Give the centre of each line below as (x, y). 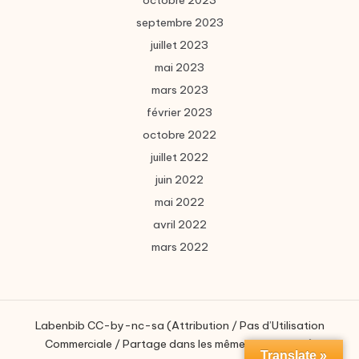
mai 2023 (179, 68)
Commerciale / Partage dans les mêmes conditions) (179, 344)
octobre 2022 (179, 135)
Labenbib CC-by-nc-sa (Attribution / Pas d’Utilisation (179, 326)
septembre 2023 (179, 23)
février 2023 (179, 113)
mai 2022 (179, 202)
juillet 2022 (179, 157)
